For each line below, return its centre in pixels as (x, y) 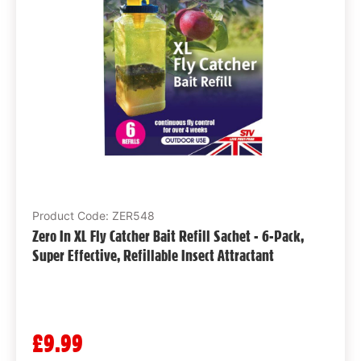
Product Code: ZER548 (93, 216)
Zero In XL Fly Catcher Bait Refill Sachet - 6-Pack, (168, 237)
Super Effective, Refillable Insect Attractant (153, 256)
